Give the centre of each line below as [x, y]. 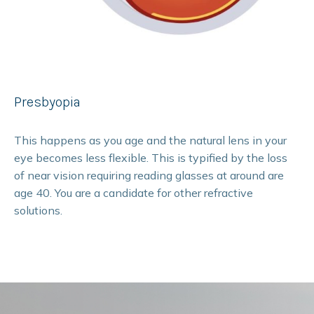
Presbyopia [47, 102]
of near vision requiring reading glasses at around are [149, 176]
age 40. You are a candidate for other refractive [134, 193]
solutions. [38, 211]
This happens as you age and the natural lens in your [150, 141]
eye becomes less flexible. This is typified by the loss [151, 158]
